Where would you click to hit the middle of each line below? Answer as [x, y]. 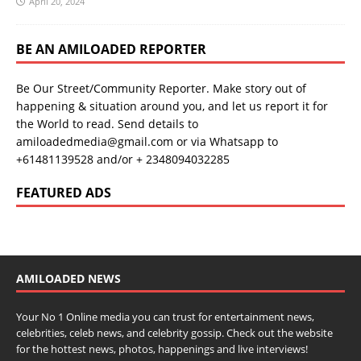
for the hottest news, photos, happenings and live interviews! [162, 349]
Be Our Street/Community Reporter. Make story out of [161, 89]
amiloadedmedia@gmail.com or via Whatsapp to [147, 142]
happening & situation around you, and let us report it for [172, 106]
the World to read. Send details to [107, 124]
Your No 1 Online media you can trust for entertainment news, [165, 317]
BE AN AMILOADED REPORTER [111, 50]
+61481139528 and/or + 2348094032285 [123, 160]
